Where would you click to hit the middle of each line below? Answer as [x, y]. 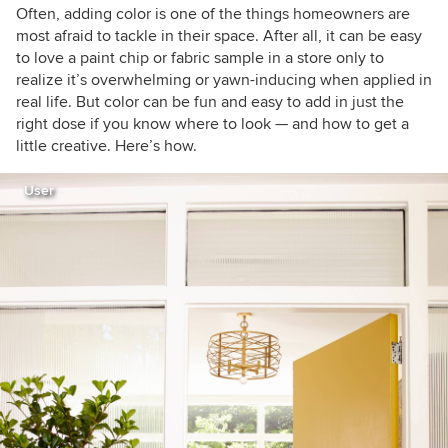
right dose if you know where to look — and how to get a [212, 124]
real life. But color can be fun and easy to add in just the [210, 102]
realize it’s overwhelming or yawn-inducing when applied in [224, 80]
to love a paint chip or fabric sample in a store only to [200, 58]
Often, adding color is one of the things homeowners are [213, 14]
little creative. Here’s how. [106, 146]
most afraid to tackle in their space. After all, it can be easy [219, 36]
